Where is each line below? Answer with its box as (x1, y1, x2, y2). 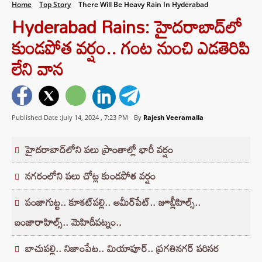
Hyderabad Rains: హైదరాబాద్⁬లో (12, 9, 242, 44)
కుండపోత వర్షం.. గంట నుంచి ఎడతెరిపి (12, 30, 250, 65)
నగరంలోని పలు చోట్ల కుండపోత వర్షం (25, 166, 156, 186)
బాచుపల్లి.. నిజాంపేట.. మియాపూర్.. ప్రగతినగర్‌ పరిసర (25, 239, 219, 258)
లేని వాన (12, 51, 64, 86)
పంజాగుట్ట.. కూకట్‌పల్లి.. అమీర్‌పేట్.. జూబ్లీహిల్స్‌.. (25, 192, 201, 212)
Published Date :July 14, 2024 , (12, 113, 104, 122)
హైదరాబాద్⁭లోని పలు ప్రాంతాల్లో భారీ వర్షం (25, 140, 173, 160)
